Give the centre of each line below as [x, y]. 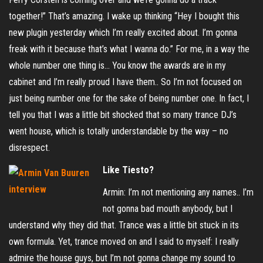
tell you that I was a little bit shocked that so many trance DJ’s [123, 115]
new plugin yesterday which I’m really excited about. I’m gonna [123, 33]
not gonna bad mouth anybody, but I [168, 209]
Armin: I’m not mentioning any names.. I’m [178, 192]
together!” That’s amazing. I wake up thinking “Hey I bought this [124, 16]
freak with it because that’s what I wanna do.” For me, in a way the [129, 49]
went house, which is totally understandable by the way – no [119, 131]
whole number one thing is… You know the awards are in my [117, 65]
